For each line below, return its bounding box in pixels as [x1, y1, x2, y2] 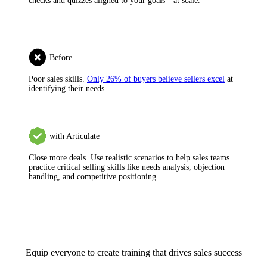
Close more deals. [29, 153, 88, 162]
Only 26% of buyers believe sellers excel [87, 74, 225, 83]
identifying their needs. [29, 83, 107, 93]
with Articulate [49, 131, 100, 141]
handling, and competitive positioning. [29, 172, 159, 181]
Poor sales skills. [29, 74, 87, 83]
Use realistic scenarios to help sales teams [88, 153, 229, 162]
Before [49, 53, 72, 63]
